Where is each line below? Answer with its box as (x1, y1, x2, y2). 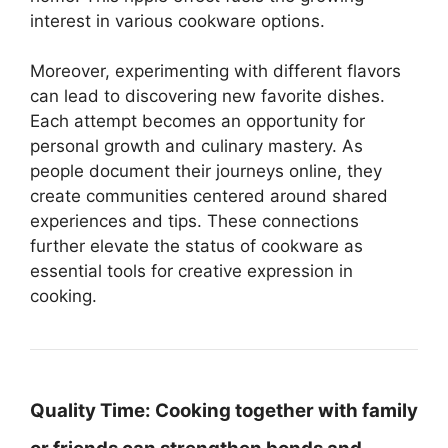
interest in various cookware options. (30, 10, 325, 31)
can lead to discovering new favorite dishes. (30, 86, 385, 106)
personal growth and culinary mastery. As (30, 136, 363, 156)
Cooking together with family (151, 399, 418, 422)
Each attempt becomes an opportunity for (30, 111, 365, 131)
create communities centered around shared (30, 186, 388, 206)
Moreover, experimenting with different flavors (30, 61, 401, 81)
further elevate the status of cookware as (30, 236, 363, 256)
